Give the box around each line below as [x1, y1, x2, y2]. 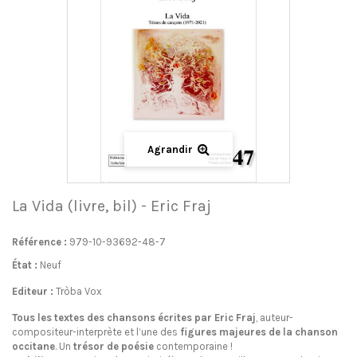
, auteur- [256, 312, 293, 324]
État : [12, 259, 37, 271]
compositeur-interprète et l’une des [12, 326, 180, 338]
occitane [12, 340, 55, 352]
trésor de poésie [73, 340, 154, 352]
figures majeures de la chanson [180, 326, 338, 338]
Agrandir [147, 143, 193, 155]
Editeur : [12, 285, 53, 297]
